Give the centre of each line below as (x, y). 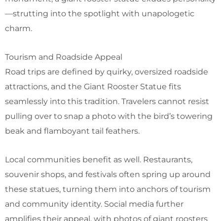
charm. (18, 28)
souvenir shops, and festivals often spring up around (108, 174)
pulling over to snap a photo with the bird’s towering (109, 116)
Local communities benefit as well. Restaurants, (99, 159)
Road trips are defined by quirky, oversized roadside (107, 72)
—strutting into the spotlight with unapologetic (100, 13)
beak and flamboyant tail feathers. (72, 131)
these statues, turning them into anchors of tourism (108, 189)
